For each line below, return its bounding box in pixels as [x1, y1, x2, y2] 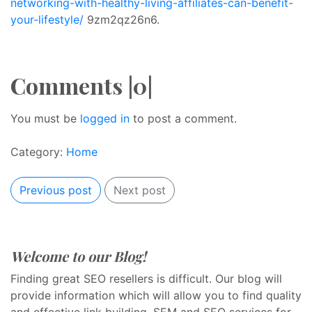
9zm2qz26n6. [84, 13, 159, 26]
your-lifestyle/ [10, 13, 84, 26]
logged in [80, 111, 130, 125]
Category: [10, 145, 66, 159]
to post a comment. [130, 111, 237, 125]
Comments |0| [10, 70, 153, 100]
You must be [10, 111, 80, 125]
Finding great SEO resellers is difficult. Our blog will [10, 272, 282, 286]
